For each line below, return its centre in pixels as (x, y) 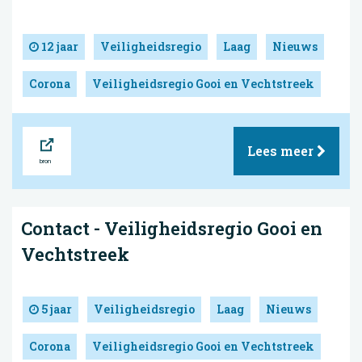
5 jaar (55, 309)
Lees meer (282, 150)
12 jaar (59, 46)
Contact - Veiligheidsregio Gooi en (172, 228)
